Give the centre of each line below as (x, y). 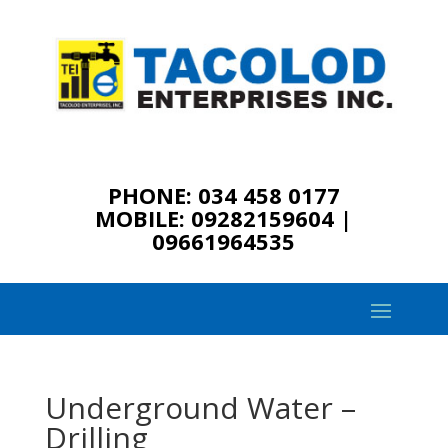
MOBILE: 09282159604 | (224, 217)
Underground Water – (200, 407)
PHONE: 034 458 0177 (223, 194)
